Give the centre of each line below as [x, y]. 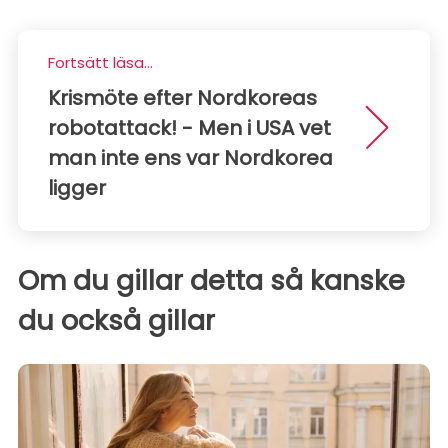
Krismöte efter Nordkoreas [182, 98]
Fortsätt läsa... [100, 63]
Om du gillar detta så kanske [211, 281]
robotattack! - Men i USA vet [189, 128]
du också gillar [116, 321]
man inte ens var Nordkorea [190, 158]
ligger [77, 188]
